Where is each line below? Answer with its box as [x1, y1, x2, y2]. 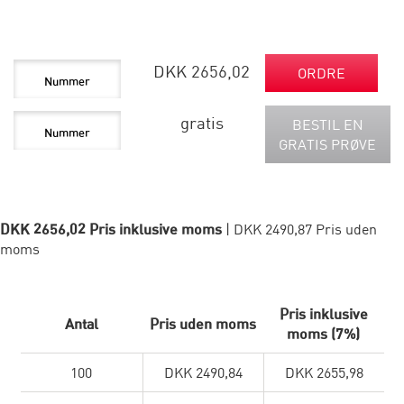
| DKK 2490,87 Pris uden [225, 220, 377, 239]
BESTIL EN [291, 115, 363, 134]
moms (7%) [287, 325, 360, 344]
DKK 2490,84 [163, 363, 243, 382]
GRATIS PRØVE [279, 135, 377, 154]
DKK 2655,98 [284, 363, 363, 382]
